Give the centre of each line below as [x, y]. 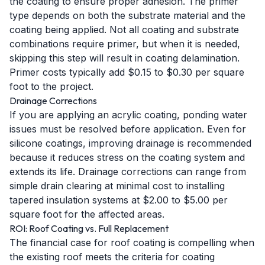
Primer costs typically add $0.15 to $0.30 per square [127, 72]
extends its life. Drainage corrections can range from [128, 172]
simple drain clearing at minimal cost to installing [117, 186]
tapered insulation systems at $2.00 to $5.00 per [119, 200]
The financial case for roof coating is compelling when [132, 243]
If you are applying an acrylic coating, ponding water [128, 115]
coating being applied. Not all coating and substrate [124, 30]
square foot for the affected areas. [87, 214]
